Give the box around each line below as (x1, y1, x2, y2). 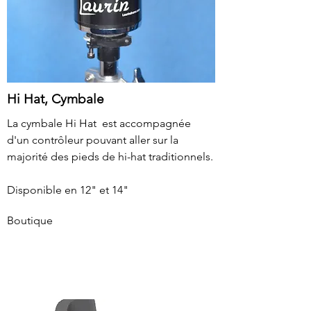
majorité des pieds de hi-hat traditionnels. (7, 150, 213, 163)
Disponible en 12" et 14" (7, 183, 128, 196)
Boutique (7, 214, 53, 227)
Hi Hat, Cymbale (7, 91, 104, 107)
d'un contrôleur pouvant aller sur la (7, 133, 178, 146)
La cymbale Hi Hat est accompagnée (7, 117, 191, 130)
